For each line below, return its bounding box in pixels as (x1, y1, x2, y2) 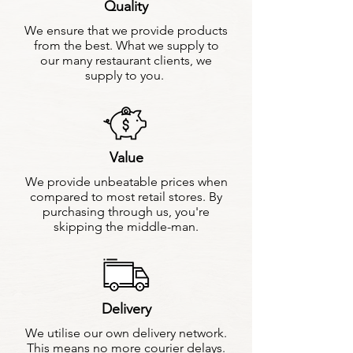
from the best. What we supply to (33, 38, 219, 54)
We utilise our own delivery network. (25, 325, 227, 341)
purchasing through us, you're (43, 204, 210, 220)
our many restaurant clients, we (40, 53, 212, 69)
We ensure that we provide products (24, 23, 228, 39)
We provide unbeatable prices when (24, 174, 228, 190)
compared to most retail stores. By (30, 189, 222, 205)
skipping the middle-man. (54, 219, 199, 235)
